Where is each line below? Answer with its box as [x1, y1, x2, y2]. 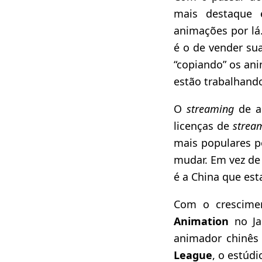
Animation [174, 214, 229, 229]
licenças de [174, 119, 233, 133]
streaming [187, 102, 235, 116]
